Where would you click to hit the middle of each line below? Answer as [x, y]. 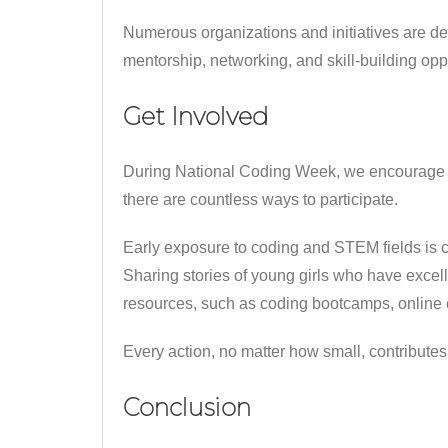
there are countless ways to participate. [260, 199]
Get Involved [196, 117]
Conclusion [187, 407]
